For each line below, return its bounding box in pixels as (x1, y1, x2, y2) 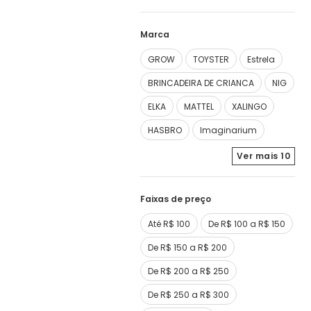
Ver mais (236, 150, 281, 162)
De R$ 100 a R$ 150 (208, 218, 285, 230)
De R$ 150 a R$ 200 (148, 242, 227, 253)
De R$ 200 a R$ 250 (148, 265, 229, 277)
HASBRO (148, 124, 182, 136)
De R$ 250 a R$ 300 (148, 289, 229, 301)
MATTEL (184, 101, 214, 112)
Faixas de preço (140, 193, 211, 205)
